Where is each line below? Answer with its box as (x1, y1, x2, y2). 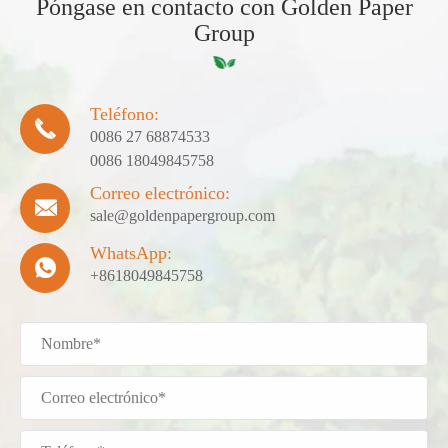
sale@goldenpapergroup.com (90, 206, 275, 224)
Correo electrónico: (90, 182, 230, 203)
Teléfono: (90, 103, 159, 124)
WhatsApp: (90, 242, 172, 263)
